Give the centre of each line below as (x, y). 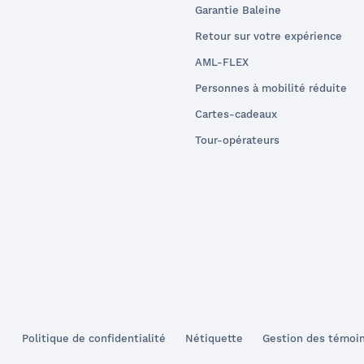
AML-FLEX (222, 62)
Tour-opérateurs (237, 140)
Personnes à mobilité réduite (271, 88)
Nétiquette (214, 339)
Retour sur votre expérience (269, 36)
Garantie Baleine (238, 10)
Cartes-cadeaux (236, 114)
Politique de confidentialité (94, 339)
